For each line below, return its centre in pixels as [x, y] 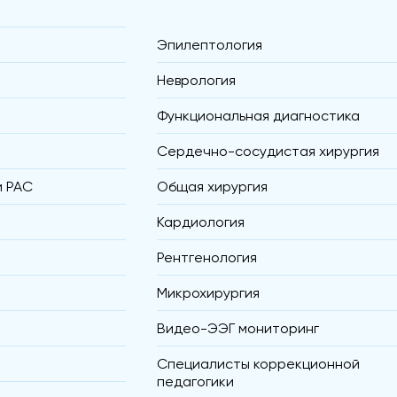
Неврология [196, 81]
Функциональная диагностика [258, 116]
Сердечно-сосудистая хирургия [268, 152]
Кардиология [200, 222]
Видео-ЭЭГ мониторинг [237, 329]
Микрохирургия [208, 293]
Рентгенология [206, 258]
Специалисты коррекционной [258, 364]
